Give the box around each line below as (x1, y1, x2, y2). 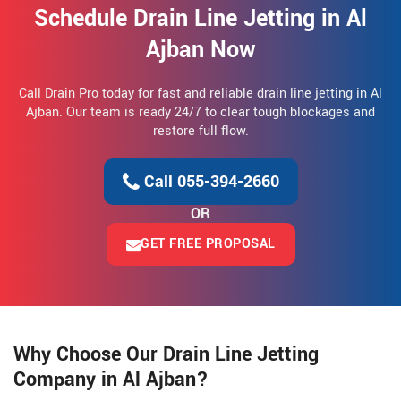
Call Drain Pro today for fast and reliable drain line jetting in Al (19, 84, 382, 104)
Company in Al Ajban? (13, 365, 209, 395)
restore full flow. (152, 122, 249, 141)
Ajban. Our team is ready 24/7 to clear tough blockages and (26, 103, 375, 123)
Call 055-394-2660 (139, 170, 279, 194)
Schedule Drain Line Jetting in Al (34, 3, 367, 36)
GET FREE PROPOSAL (141, 235, 276, 254)
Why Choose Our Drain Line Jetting (13, 340, 319, 370)
